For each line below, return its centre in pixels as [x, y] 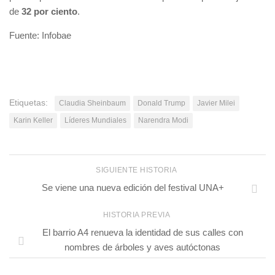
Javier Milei [216, 103]
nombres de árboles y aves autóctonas [142, 247]
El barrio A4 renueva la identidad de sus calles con [142, 232]
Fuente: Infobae [40, 35]
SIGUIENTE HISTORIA [137, 170]
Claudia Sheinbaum [92, 103]
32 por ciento [49, 11]
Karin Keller [33, 120]
